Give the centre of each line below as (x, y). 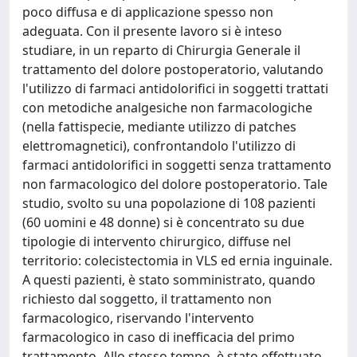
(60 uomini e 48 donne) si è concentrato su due (163, 222)
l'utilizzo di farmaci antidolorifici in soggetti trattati (175, 88)
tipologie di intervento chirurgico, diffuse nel (157, 241)
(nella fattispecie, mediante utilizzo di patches (159, 127)
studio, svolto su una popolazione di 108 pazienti (169, 203)
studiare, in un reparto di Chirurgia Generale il (161, 50)
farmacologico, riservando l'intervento (138, 318)
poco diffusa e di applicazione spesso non (148, 12)
